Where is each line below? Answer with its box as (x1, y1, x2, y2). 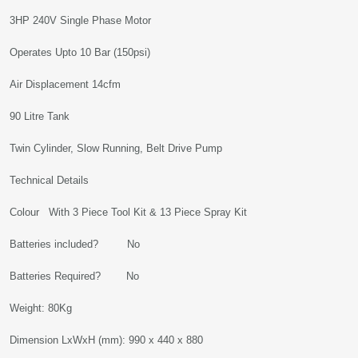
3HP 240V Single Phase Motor (10, 14, 151, 26)
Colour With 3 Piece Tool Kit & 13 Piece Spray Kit (10, 206, 247, 218)
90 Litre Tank (10, 110, 70, 122)
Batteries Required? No (10, 270, 139, 282)
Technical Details (10, 174, 89, 186)
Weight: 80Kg (10, 302, 72, 314)
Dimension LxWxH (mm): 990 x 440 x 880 (10, 334, 203, 346)
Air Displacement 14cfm (10, 78, 121, 90)
